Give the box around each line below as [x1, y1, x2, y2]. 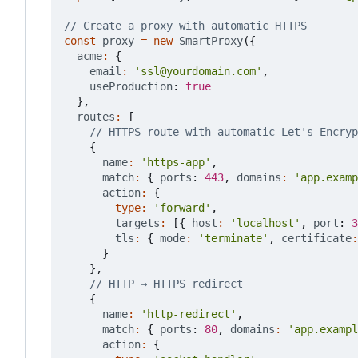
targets [115, 217, 160, 230]
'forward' [153, 201, 211, 215]
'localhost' [230, 217, 300, 230]
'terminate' [198, 232, 268, 245]
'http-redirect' [141, 308, 237, 321]
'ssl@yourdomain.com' [134, 65, 262, 78]
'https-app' [141, 156, 211, 169]
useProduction [89, 80, 173, 93]
